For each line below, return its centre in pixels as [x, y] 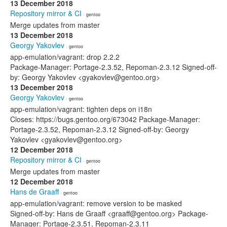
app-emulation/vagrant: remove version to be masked [96, 203]
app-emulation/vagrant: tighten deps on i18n [81, 109]
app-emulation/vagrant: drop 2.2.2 [65, 57]
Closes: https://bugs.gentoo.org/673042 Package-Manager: [105, 119]
